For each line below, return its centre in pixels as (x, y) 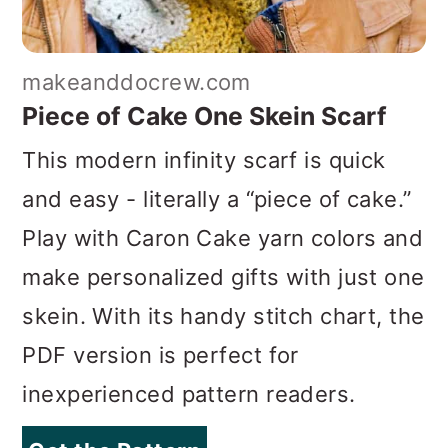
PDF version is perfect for (160, 354)
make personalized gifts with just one (223, 276)
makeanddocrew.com (136, 81)
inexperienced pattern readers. (189, 393)
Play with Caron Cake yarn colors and (223, 237)
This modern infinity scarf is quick (204, 159)
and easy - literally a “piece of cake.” (217, 198)
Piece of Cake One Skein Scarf (205, 115)
